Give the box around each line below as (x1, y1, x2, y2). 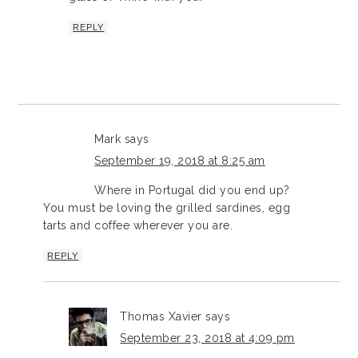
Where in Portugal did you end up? (94, 183, 290, 197)
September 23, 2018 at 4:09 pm (120, 331, 295, 344)
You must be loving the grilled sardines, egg (43, 201, 291, 214)
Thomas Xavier (120, 309, 202, 323)
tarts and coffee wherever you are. (43, 218, 233, 232)
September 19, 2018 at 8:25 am (94, 153, 265, 167)
